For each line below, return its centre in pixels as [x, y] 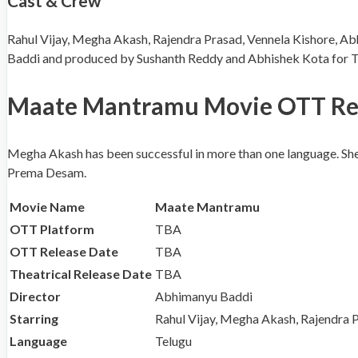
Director [35, 296]
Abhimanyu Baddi [204, 296]
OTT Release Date [64, 252]
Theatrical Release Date [81, 274]
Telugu [173, 341]
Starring [34, 319]
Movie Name [47, 207]
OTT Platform [52, 229]
